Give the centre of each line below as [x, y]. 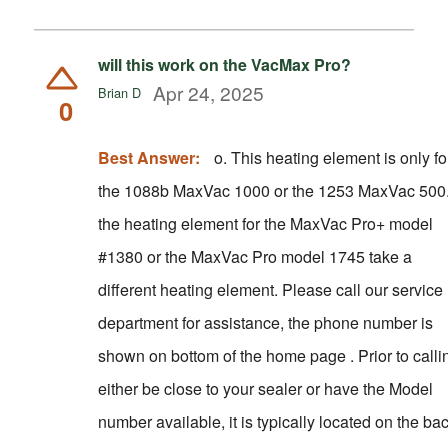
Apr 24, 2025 [209, 92]
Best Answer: [148, 157]
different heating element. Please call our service [189, 289]
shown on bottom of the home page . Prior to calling [227, 355]
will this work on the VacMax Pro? [224, 64]
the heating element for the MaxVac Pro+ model [265, 223]
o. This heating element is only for [222, 157]
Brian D [119, 92]
